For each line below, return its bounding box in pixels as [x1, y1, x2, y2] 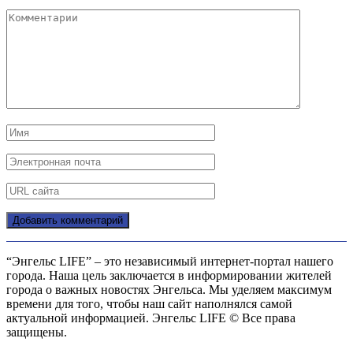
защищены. [6, 325, 67, 340]
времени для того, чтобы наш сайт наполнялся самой [6, 297, 292, 311]
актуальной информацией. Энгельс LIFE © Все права [6, 311, 295, 325]
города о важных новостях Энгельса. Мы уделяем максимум [6, 283, 332, 297]
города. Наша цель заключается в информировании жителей [6, 269, 332, 283]
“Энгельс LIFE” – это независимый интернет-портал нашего [6, 255, 333, 269]
